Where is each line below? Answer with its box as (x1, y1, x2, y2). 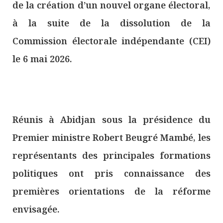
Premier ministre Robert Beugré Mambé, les (12, 131, 211, 143)
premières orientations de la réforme (12, 185, 211, 197)
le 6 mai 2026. (12, 52, 72, 65)
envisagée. (12, 203, 60, 215)
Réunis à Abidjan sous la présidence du (12, 113, 211, 125)
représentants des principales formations (12, 149, 211, 161)
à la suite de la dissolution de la (12, 16, 211, 29)
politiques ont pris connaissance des (12, 167, 211, 179)
